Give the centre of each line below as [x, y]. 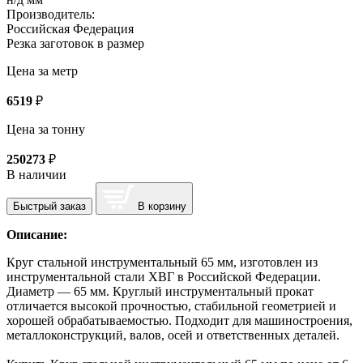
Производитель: [51, 14]
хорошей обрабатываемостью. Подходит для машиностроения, [179, 320]
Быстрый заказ [49, 206]
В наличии [36, 174]
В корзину [162, 206]
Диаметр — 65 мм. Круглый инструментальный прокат [160, 291]
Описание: [37, 234]
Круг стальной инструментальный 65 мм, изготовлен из [162, 262]
